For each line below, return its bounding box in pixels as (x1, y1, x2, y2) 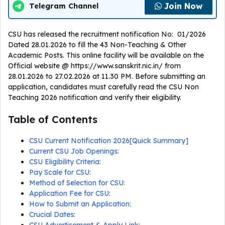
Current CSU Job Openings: (29, 147, 119, 156)
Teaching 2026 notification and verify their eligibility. (8, 93, 183, 102)
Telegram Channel (29, 1, 98, 11)
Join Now (164, 1, 202, 11)
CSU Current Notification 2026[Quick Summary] (29, 136, 188, 145)
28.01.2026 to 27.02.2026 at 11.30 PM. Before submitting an (8, 72, 205, 81)
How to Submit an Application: (29, 199, 131, 208)
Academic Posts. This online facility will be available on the (8, 51, 204, 60)
